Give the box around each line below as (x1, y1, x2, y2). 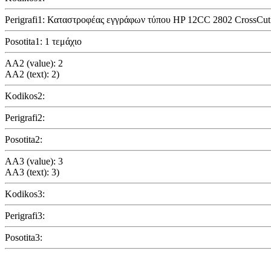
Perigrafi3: (5, 210, 45, 221)
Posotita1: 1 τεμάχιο (5, 36, 82, 47)
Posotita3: (5, 232, 42, 243)
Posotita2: (5, 134, 42, 145)
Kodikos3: (5, 188, 45, 199)
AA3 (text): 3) (5, 166, 59, 177)
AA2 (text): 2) (5, 68, 59, 79)
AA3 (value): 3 (5, 155, 63, 166)
